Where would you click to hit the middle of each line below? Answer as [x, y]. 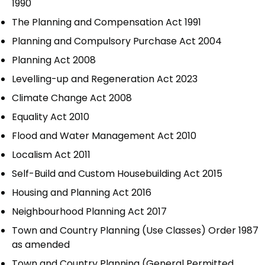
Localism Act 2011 [51, 155]
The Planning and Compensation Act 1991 [106, 22]
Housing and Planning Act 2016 [82, 193]
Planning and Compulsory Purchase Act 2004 [117, 41]
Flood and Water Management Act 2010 [104, 136]
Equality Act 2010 [51, 117]
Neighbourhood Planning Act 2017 [89, 212]
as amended [41, 245]
